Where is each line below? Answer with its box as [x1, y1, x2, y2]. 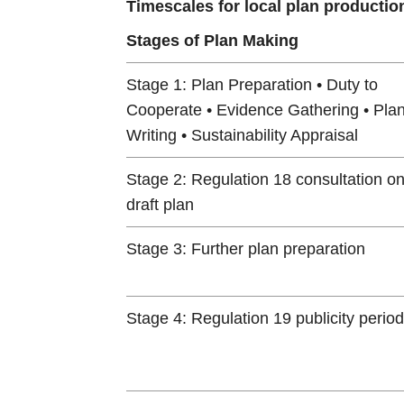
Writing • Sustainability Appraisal [125, 125, 358, 144]
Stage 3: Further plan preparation [125, 239, 365, 258]
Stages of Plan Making [125, 31, 298, 50]
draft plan [125, 195, 194, 214]
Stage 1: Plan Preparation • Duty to [125, 75, 378, 94]
